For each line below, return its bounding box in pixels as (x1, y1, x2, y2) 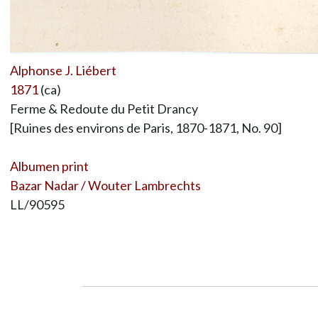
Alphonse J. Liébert (9, 62, 116, 79)
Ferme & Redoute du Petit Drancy (9, 101, 198, 117)
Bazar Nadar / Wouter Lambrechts (9, 177, 201, 194)
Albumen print (9, 158, 89, 175)
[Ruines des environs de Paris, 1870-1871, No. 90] (9, 120, 282, 136)
